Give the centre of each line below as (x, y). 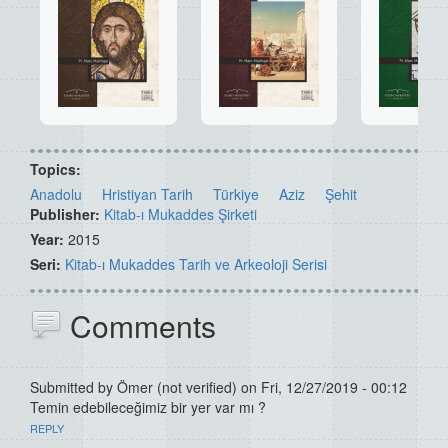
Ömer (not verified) (177, 387)
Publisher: (67, 214)
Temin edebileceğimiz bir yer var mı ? (148, 407)
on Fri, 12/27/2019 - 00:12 (322, 387)
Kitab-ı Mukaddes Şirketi (180, 214)
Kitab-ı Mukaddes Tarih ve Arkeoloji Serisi (196, 264)
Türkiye (236, 194)
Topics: (57, 169)
